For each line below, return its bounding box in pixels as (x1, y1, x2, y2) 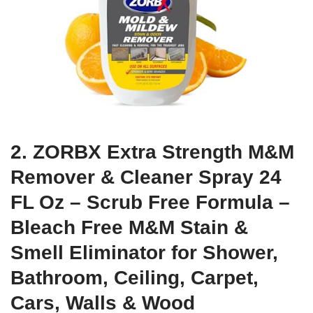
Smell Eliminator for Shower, (10, 241, 278, 263)
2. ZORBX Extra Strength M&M (10, 140, 294, 163)
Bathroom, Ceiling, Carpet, (10, 266, 259, 289)
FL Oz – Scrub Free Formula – (10, 191, 290, 213)
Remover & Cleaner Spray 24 (10, 166, 282, 188)
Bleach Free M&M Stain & (10, 216, 248, 238)
